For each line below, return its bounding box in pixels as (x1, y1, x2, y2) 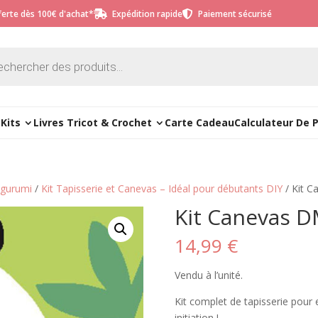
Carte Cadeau (165, 116, 235, 129)
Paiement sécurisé (198, 7, 273, 20)
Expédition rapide (112, 7, 183, 20)
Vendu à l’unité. (174, 268, 243, 282)
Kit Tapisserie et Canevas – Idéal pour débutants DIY (41, 182, 283, 195)
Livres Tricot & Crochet (33, 116, 153, 129)
